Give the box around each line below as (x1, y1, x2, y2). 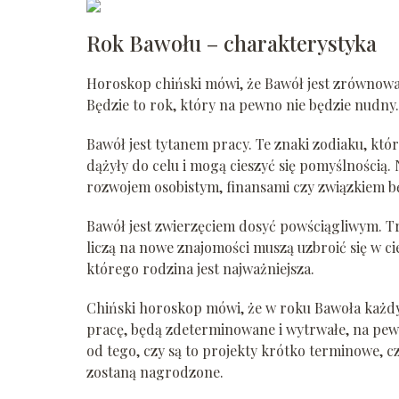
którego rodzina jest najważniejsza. (86, 259, 314, 279)
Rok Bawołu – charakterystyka (86, 28, 377, 58)
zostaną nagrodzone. (86, 362, 224, 382)
